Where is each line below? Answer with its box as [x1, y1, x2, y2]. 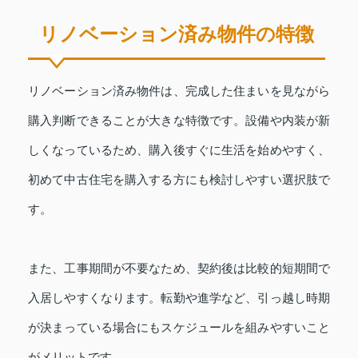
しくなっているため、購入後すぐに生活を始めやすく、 [28, 143, 330, 157]
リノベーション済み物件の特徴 [39, 23, 314, 46]
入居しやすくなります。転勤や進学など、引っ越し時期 [28, 291, 330, 305]
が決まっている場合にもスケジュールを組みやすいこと [28, 320, 330, 335]
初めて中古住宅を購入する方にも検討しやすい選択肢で [28, 173, 330, 187]
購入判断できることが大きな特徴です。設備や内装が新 [28, 113, 330, 128]
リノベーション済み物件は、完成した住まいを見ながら [28, 84, 330, 98]
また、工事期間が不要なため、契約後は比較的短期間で [28, 261, 330, 276]
